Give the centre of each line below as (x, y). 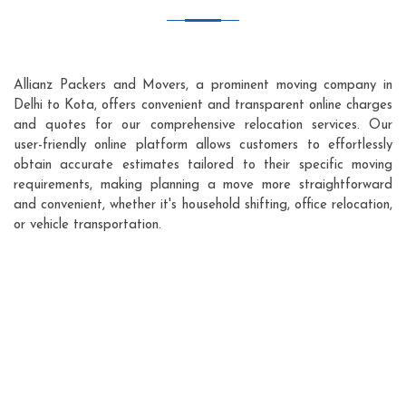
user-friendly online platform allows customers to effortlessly (203, 145)
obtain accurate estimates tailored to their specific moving (203, 165)
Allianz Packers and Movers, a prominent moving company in (203, 85)
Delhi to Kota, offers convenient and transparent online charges (203, 105)
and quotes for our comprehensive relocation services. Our (203, 125)
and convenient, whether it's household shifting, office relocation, (203, 205)
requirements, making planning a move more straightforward (203, 185)
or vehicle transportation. (87, 225)
